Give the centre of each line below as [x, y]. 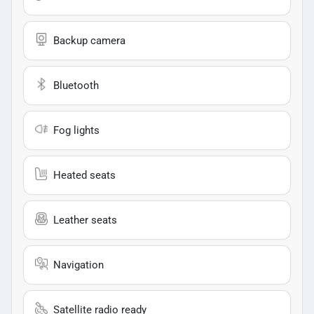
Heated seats [84, 175]
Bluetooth [76, 85]
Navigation [78, 265]
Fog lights [76, 130]
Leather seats [85, 220]
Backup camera [89, 40]
